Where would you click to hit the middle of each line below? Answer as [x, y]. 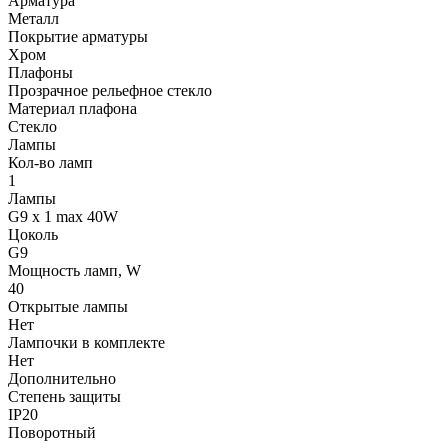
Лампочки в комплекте [86, 342]
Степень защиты [64, 396]
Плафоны [40, 72]
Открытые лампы [68, 306]
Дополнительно [62, 378]
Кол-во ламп [50, 162]
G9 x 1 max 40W [63, 216]
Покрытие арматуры [78, 36]
